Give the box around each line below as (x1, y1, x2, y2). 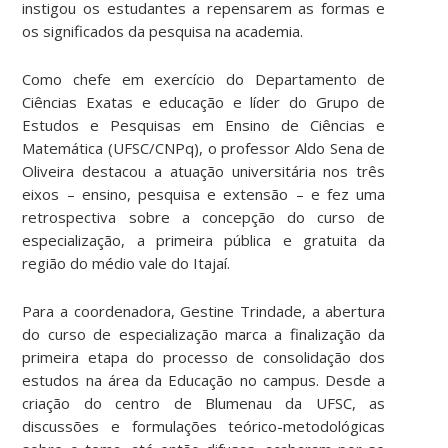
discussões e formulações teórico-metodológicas (22, 415, 386, 436)
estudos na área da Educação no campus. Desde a (22, 369, 386, 390)
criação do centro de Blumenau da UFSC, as (22, 392, 386, 413)
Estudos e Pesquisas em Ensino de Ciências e (22, 114, 386, 135)
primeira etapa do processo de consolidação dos (22, 346, 386, 367)
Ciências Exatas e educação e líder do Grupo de (22, 91, 386, 112)
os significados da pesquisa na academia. (22, 20, 304, 41)
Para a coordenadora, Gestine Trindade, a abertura (22, 300, 386, 321)
